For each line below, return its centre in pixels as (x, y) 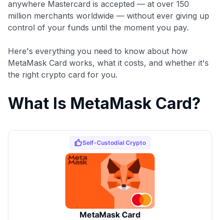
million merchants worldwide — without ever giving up (109, 15)
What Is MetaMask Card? (104, 103)
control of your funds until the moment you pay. (98, 27)
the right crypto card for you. (63, 74)
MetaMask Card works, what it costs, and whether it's (108, 63)
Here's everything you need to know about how (98, 51)
